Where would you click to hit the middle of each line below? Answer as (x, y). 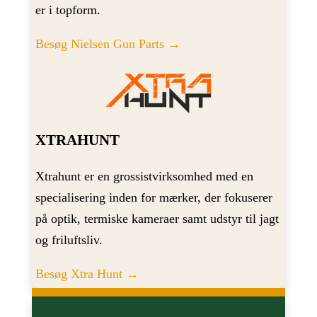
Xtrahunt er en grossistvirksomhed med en (144, 176)
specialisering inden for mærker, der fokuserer (154, 197)
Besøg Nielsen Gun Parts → (108, 44)
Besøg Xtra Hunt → (87, 273)
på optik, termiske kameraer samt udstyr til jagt (157, 218)
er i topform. (68, 10)
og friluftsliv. (69, 240)
